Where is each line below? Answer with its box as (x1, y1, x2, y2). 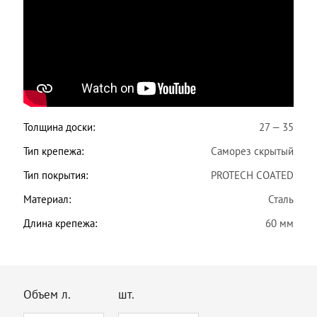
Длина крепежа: (23, 217, 97, 230)
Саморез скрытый (211, 144, 294, 158)
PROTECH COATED (211, 168, 294, 182)
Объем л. (23, 287, 71, 302)
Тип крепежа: (23, 144, 83, 158)
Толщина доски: (23, 120, 95, 134)
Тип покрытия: (23, 168, 88, 182)
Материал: (23, 192, 71, 206)
